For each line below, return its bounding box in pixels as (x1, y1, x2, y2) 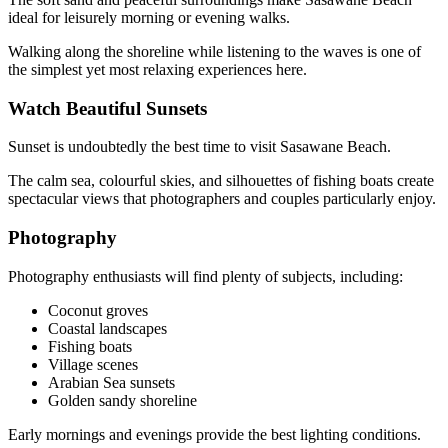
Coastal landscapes (48, 319, 167, 337)
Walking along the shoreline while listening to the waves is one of (8, 42, 421, 60)
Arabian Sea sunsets (48, 373, 175, 391)
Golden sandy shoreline (48, 391, 197, 409)
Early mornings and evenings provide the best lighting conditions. (8, 425, 421, 443)
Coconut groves (48, 301, 148, 319)
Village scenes (48, 355, 138, 373)
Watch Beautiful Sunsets (8, 97, 207, 119)
